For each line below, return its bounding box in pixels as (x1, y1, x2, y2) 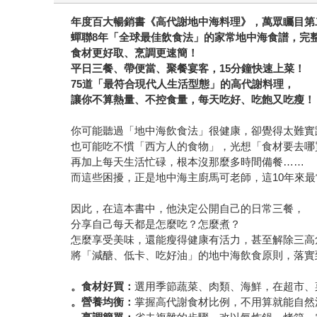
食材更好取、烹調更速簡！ (71, 46, 199, 59)
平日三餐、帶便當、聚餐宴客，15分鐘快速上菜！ (71, 62, 306, 74)
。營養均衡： (71, 295, 135, 308)
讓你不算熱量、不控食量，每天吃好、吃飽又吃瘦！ (71, 93, 316, 105)
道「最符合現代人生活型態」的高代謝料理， (82, 77, 295, 90)
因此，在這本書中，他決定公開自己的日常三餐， (71, 202, 305, 214)
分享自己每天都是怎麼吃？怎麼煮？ (71, 217, 241, 230)
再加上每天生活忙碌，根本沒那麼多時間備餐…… (71, 155, 305, 168)
